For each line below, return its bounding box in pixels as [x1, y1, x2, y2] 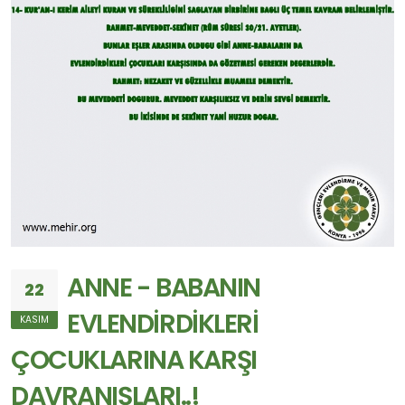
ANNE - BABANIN [67, 269, 260, 306]
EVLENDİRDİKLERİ [67, 306, 259, 343]
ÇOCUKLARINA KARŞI [11, 342, 257, 379]
